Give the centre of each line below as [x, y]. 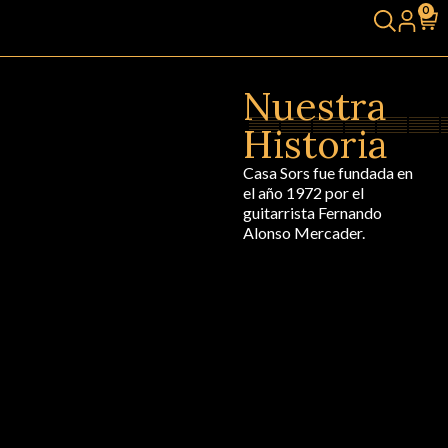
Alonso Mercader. [304, 232]
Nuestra [315, 106]
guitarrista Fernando [313, 212]
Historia [315, 144]
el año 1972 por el [304, 192]
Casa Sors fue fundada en [328, 172]
